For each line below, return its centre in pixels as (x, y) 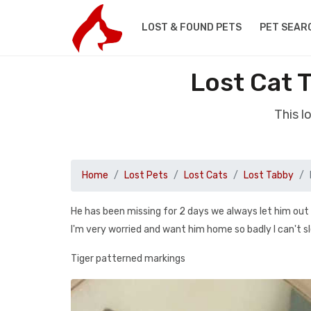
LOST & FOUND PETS (191, 27)
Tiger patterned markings (128, 259)
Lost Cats (206, 175)
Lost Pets (146, 175)
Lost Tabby (269, 175)
